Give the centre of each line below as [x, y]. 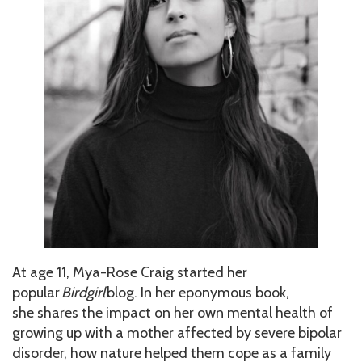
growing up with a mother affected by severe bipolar [177, 333]
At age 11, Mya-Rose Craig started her [130, 273]
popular [37, 293]
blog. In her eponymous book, [197, 293]
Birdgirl [83, 293]
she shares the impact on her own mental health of [173, 313]
